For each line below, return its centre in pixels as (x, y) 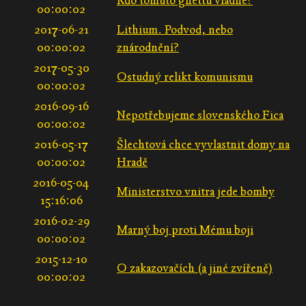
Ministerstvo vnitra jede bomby (196, 192)
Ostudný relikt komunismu (185, 77)
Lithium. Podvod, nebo (175, 30)
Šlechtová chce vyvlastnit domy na (203, 144)
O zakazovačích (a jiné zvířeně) (195, 268)
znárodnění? (148, 47)
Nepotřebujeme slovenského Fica (200, 115)
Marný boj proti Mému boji (185, 230)
